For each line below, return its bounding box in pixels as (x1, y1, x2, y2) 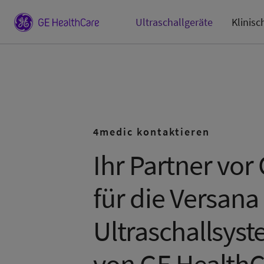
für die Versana (93, 180, 259, 216)
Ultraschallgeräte (136, 15, 213, 29)
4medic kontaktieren (93, 125, 210, 138)
